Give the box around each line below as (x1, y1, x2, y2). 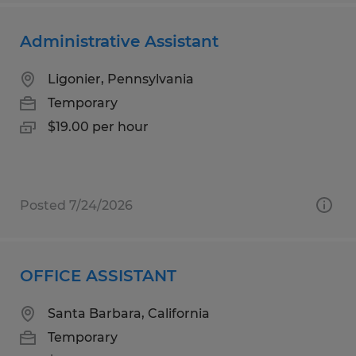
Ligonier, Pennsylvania (48, 71, 194, 87)
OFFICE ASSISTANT (20, 265, 176, 285)
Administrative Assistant (20, 31, 219, 51)
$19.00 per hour (48, 118, 149, 134)
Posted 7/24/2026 (20, 197, 133, 213)
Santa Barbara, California (48, 305, 210, 321)
